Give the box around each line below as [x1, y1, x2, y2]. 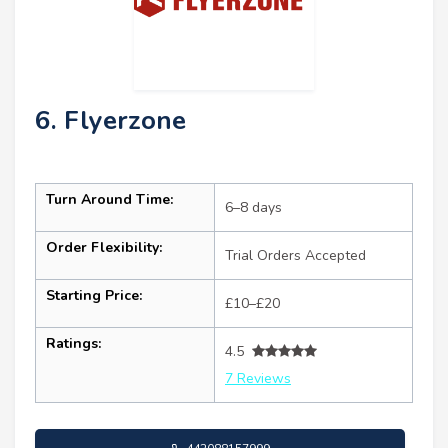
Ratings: [46, 333, 101, 353]
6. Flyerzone [35, 102, 186, 138]
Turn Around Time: [46, 189, 173, 209]
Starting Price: [46, 285, 142, 305]
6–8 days [225, 197, 282, 217]
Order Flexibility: [46, 237, 162, 257]
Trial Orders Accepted [225, 245, 366, 265]
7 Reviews [225, 368, 291, 388]
